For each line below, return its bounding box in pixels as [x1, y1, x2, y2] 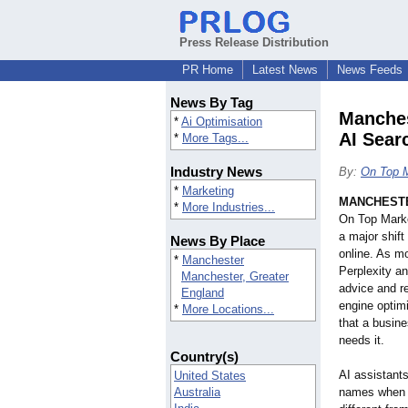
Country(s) [170, 349, 239, 365]
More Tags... [182, 131, 249, 146]
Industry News [170, 164, 262, 180]
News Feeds [337, 63, 403, 76]
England [181, 286, 224, 301]
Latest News [252, 63, 318, 76]
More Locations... [182, 302, 274, 317]
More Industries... [182, 200, 275, 215]
